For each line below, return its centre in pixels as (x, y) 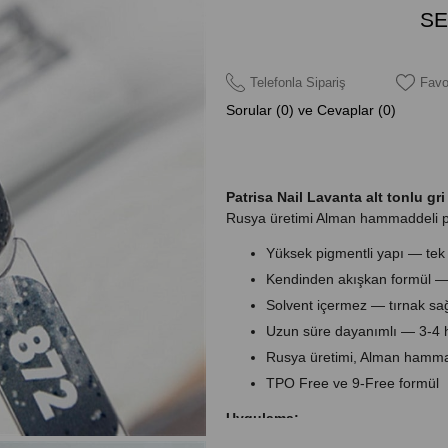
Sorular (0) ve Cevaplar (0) (310, 109)
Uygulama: (262, 417)
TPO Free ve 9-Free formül (352, 382)
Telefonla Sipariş (297, 82)
